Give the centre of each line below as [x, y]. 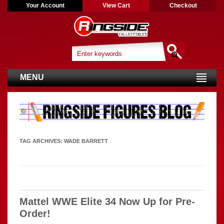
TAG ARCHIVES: [42, 141]
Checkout [183, 5]
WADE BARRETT [86, 141]
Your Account [45, 5]
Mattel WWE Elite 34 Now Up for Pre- [107, 201]
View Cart [116, 5]
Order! [35, 213]
